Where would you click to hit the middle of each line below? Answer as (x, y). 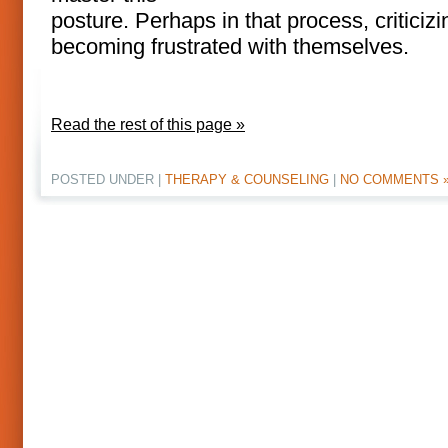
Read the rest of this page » (148, 124)
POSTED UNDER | (108, 179)
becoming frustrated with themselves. (230, 46)
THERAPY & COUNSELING (247, 179)
